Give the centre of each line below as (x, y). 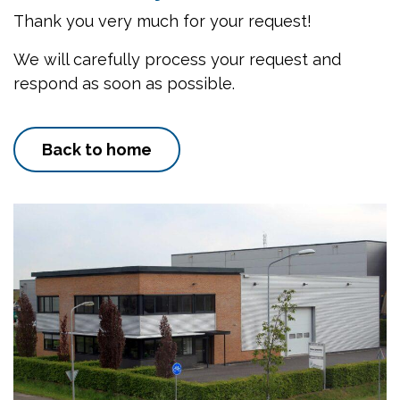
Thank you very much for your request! (162, 21)
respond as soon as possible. (124, 83)
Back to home (97, 150)
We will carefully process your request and (177, 59)
